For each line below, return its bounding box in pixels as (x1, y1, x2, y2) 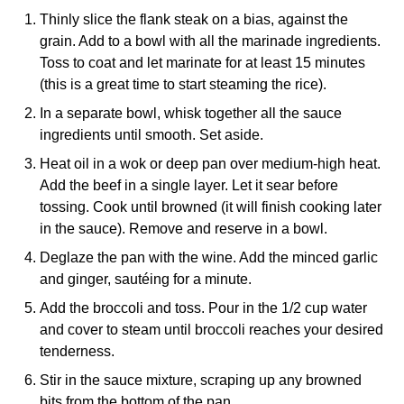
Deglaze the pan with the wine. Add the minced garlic (40, 250, 378, 265)
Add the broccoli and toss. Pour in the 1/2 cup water (40, 300, 367, 316)
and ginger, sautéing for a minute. (40, 271, 252, 287)
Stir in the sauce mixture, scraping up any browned (40, 372, 362, 388)
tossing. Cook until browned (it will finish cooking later (40, 199, 381, 215)
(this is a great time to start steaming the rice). (40, 77, 326, 92)
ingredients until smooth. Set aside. (40, 127, 263, 142)
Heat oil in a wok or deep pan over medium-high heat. (40, 156, 381, 171)
